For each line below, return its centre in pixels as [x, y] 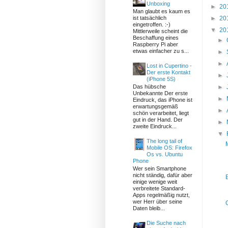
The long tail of [165, 141]
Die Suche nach [166, 223]
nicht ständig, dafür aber [163, 175]
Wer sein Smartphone [160, 169]
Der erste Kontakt [169, 72]
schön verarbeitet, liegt [161, 113]
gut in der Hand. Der [158, 120]
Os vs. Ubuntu [165, 154]
